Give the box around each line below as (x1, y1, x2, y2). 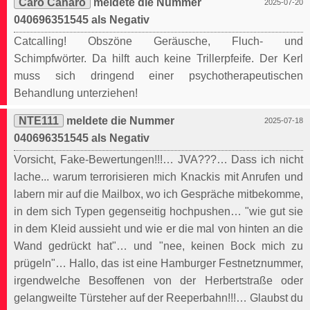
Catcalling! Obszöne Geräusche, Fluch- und (14, 35, 303, 48)
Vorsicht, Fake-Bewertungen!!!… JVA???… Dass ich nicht (14, 154, 303, 166)
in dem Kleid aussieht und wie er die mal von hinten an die (14, 223, 303, 235)
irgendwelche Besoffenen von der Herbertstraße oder (14, 275, 303, 287)
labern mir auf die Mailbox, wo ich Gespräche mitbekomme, (14, 188, 303, 201)
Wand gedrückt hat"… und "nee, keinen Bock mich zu (14, 240, 303, 253)
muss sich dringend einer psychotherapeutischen (14, 70, 303, 82)
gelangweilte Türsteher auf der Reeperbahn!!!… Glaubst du (14, 292, 303, 304)
